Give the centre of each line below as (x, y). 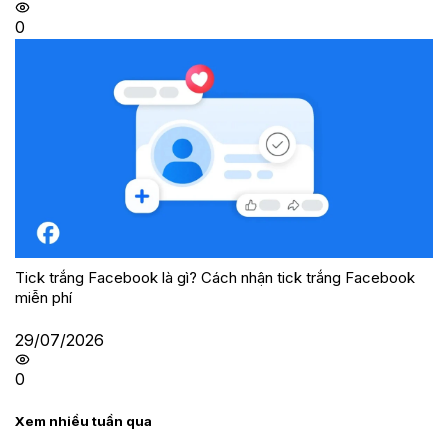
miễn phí (43, 297)
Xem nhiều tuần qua (83, 420)
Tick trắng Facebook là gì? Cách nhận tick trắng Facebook (215, 277)
